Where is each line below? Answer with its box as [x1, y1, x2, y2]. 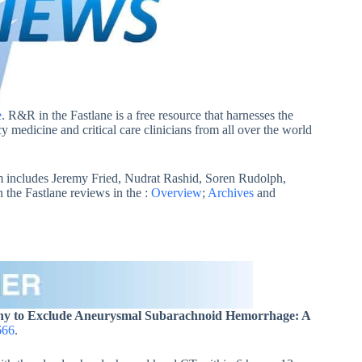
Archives [208, 186, 254, 200]
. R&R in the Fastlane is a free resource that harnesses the [2, 108, 293, 123]
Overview [151, 186, 202, 200]
